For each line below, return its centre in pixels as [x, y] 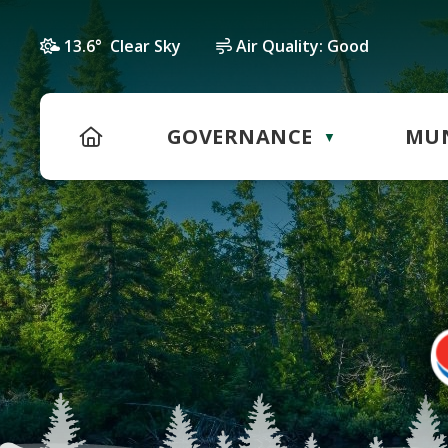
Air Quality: [279, 46]
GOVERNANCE [239, 136]
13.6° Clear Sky [122, 46]
